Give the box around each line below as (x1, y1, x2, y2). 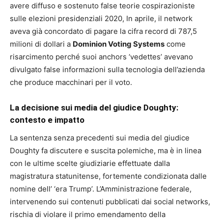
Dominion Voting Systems (73, 39, 165, 49)
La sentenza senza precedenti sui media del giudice (10, 133, 190, 143)
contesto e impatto (10, 115, 84, 125)
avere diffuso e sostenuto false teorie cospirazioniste (10, 1, 195, 11)
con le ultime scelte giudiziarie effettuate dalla (10, 159, 170, 168)
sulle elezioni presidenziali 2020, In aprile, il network (10, 14, 192, 24)
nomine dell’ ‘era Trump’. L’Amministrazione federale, (10, 184, 192, 194)
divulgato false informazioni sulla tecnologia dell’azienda (10, 65, 205, 75)
